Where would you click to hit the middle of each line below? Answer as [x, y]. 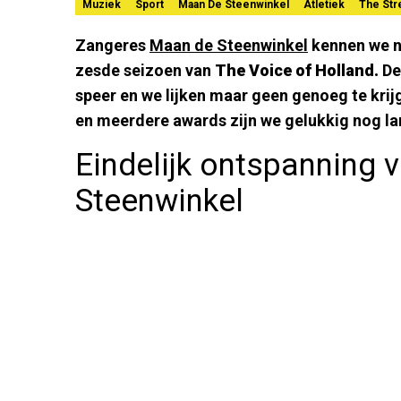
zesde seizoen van [145, 70]
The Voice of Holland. [299, 70]
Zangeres [112, 45]
